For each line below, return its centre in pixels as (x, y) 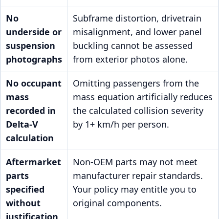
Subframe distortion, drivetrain (137, 18)
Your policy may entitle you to (135, 189)
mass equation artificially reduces (143, 97)
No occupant (34, 83)
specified (25, 189)
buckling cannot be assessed (133, 46)
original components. (117, 203)
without (23, 203)
